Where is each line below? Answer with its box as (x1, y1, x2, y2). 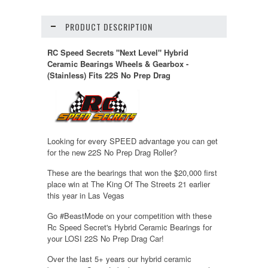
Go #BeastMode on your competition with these (47, 210, 212, 222)
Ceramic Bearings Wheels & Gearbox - (47, 57, 188, 69)
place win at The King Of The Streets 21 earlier (47, 178, 210, 190)
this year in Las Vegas (47, 190, 124, 202)
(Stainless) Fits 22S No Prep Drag (47, 69, 173, 81)
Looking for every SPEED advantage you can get (47, 135, 218, 147)
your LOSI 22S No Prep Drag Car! (47, 233, 164, 245)
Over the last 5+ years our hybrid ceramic (47, 253, 191, 265)
